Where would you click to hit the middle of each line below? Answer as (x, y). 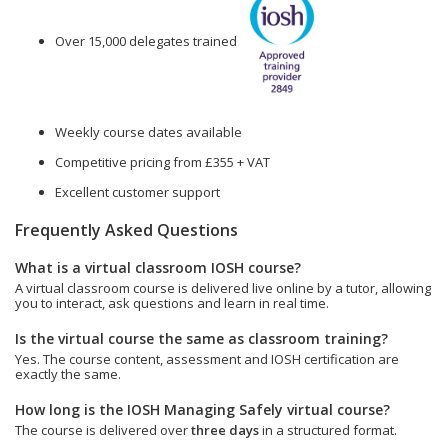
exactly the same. (68, 374)
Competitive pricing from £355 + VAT (162, 162)
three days (225, 430)
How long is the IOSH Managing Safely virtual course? (202, 409)
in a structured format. (328, 430)
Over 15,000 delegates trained (146, 41)
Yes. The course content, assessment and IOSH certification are (207, 359)
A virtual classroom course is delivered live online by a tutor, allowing (223, 288)
